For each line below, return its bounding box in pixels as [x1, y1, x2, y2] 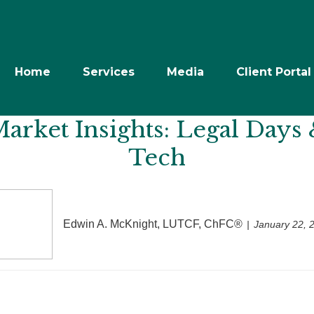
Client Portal [236, 64, 311, 78]
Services [83, 64, 135, 78]
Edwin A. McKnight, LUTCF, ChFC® [63, 218, 243, 230]
